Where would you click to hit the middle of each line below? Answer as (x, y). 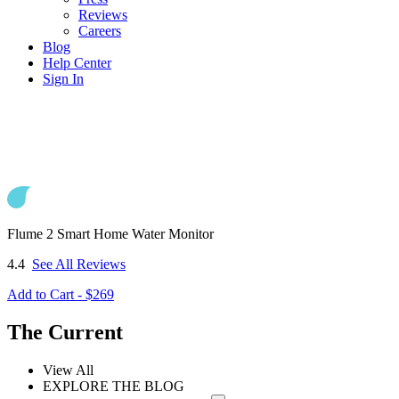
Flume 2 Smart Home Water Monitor (110, 234)
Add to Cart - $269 (61, 294)
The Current (65, 332)
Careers (100, 31)
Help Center (77, 63)
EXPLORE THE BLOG (114, 386)
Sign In (63, 79)
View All (68, 370)
